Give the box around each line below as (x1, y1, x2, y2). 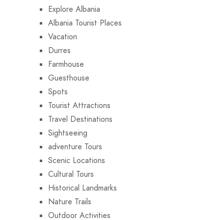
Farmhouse (48, 58, 84, 70)
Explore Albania (48, 3, 100, 15)
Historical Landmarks (48, 182, 117, 193)
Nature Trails (48, 196, 91, 207)
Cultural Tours (48, 168, 94, 180)
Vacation (48, 31, 77, 42)
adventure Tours (48, 141, 102, 152)
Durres (48, 45, 71, 56)
